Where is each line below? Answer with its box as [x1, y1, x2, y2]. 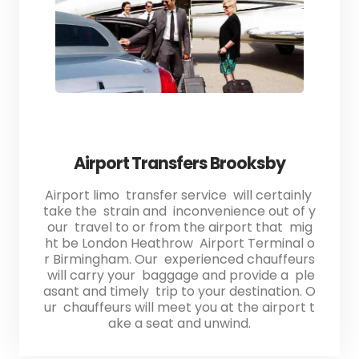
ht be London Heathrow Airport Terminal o [44, 233, 315, 252]
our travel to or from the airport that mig [46, 217, 313, 236]
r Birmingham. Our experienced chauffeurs [44, 249, 315, 268]
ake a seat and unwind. [108, 313, 251, 333]
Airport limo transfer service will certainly [44, 185, 315, 204]
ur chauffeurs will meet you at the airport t [44, 297, 315, 317]
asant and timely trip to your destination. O [43, 281, 316, 301]
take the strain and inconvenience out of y [43, 201, 316, 220]
